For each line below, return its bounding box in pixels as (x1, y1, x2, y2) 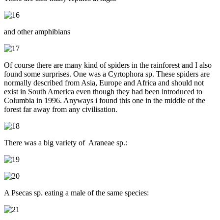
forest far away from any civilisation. (4, 105, 117, 113)
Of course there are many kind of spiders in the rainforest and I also (4, 60, 212, 69)
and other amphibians (4, 27, 70, 36)
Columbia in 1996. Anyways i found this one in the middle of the (4, 96, 205, 105)
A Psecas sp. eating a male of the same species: (4, 188, 149, 197)
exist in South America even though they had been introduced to (4, 87, 202, 96)
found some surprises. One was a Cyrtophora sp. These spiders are (4, 69, 210, 78)
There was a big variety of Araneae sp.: (4, 138, 127, 147)
